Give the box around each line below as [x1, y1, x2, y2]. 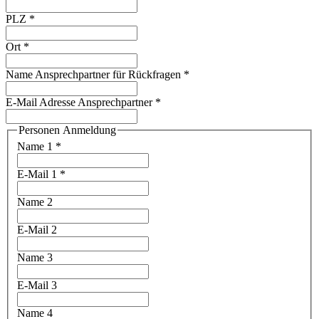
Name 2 [17, 196, 53, 209]
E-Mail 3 [17, 279, 57, 292]
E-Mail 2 [17, 224, 57, 236]
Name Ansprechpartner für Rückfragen [6, 68, 184, 80]
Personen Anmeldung [19, 123, 116, 136]
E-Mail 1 [17, 168, 60, 181]
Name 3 [17, 251, 53, 264]
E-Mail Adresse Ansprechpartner [6, 95, 155, 108]
